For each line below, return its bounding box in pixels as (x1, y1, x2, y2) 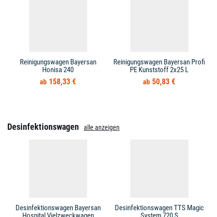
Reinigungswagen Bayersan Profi (113, 58, 205, 66)
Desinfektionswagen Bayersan (15, 203, 101, 212)
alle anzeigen (84, 124, 120, 131)
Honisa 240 (42, 65, 74, 74)
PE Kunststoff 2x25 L (130, 65, 188, 74)
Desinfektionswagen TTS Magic (114, 203, 204, 212)
